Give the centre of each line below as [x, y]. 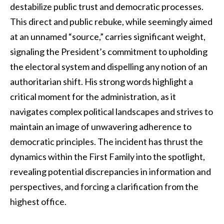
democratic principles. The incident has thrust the [106, 141]
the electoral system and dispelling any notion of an [109, 66]
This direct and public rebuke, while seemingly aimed [111, 21]
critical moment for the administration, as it [93, 96]
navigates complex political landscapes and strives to [111, 111]
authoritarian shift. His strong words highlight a [101, 81]
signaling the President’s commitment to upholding [109, 51]
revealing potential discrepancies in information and [110, 171]
